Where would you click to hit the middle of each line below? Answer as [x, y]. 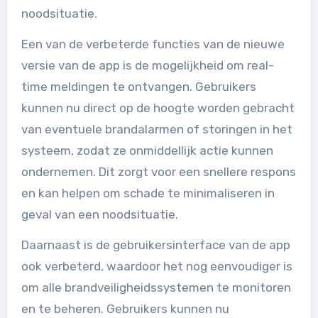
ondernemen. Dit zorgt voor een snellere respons [158, 172]
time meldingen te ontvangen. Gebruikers [138, 87]
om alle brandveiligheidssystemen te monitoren [156, 287]
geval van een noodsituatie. [99, 214]
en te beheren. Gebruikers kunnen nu [125, 309]
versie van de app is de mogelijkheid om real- [147, 65]
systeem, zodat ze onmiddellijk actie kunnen [147, 150]
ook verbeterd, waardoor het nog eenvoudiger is [157, 266]
